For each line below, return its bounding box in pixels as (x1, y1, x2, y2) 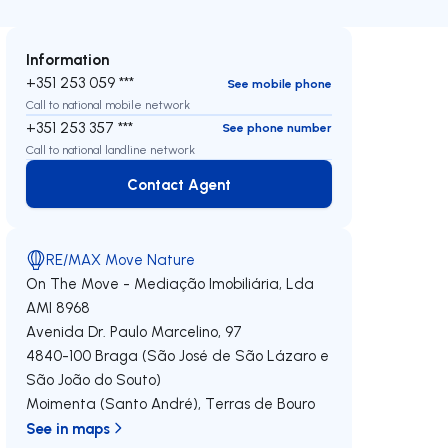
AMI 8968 (26, 298, 91, 317)
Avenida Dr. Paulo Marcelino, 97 (26, 322, 243, 341)
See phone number (221, 120, 332, 135)
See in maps (26, 418, 111, 438)
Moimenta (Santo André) (26, 394, 199, 413)
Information (26, 49, 110, 69)
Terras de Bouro (205, 394, 316, 413)
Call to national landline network (26, 141, 196, 157)
